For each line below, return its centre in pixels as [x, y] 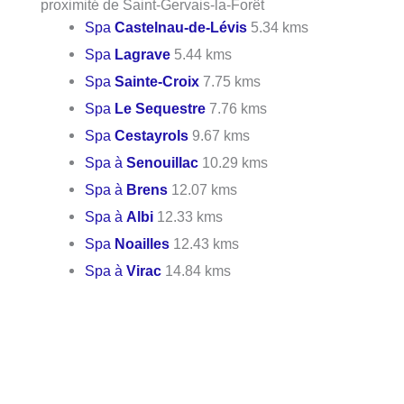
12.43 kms [205, 243]
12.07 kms [203, 189]
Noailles [142, 243]
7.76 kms [237, 108]
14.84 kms [197, 270]
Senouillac [163, 162]
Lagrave [143, 54]
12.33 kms [188, 216]
